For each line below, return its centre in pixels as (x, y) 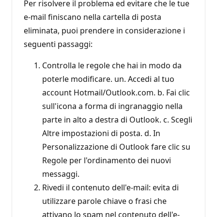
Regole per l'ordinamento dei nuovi (107, 160)
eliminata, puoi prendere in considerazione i (104, 30)
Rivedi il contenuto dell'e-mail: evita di (110, 187)
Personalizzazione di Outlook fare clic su (116, 147)
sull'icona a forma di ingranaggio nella (112, 106)
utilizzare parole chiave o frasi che (104, 201)
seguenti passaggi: (58, 44)
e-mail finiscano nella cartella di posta (93, 17)
